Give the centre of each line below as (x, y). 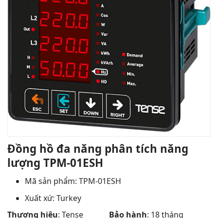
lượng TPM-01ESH (55, 163)
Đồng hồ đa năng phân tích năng (98, 149)
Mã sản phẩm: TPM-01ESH (73, 181)
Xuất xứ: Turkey (53, 198)
